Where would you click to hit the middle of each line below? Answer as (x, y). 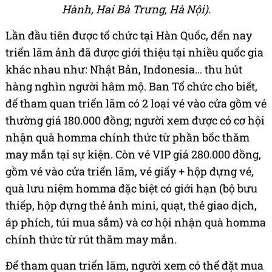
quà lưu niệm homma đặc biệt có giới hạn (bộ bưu (131, 189)
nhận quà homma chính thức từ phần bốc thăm (127, 138)
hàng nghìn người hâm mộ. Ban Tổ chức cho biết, (131, 87)
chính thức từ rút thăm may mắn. (91, 240)
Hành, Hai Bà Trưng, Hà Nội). (136, 9)
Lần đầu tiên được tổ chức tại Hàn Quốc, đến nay (129, 36)
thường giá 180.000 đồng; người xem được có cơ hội (135, 121)
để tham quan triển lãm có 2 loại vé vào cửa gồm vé (136, 104)
